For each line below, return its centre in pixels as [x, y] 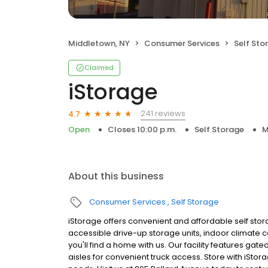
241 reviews [163, 113]
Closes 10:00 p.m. [142, 130]
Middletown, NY [99, 43]
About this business [116, 176]
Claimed [99, 68]
